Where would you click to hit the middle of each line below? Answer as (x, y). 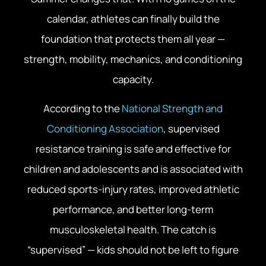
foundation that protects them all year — (133, 39)
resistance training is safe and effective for (133, 148)
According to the (83, 108)
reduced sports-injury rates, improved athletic (133, 189)
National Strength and (172, 108)
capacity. (133, 80)
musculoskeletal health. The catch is (133, 229)
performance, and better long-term (133, 209)
